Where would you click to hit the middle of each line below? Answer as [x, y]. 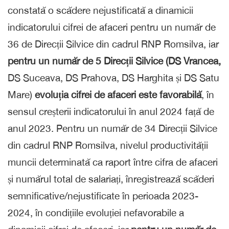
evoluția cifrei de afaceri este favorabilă [118, 94]
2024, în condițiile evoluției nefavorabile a [96, 212]
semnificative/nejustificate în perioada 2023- [103, 196]
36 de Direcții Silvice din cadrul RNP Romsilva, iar [113, 44]
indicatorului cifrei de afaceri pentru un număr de [112, 27]
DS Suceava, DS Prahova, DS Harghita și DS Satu [113, 77]
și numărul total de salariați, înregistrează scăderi [111, 179]
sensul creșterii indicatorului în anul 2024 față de [111, 111]
